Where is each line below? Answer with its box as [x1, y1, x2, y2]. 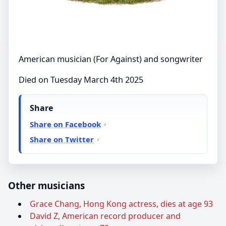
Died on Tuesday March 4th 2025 [19, 74, 143, 85]
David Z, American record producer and [30, 210, 181, 222]
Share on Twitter [29, 134, 94, 144]
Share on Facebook [29, 119, 101, 129]
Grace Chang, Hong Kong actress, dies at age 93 [30, 198, 213, 210]
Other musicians [8, 179, 85, 192]
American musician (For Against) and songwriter [19, 53, 203, 65]
